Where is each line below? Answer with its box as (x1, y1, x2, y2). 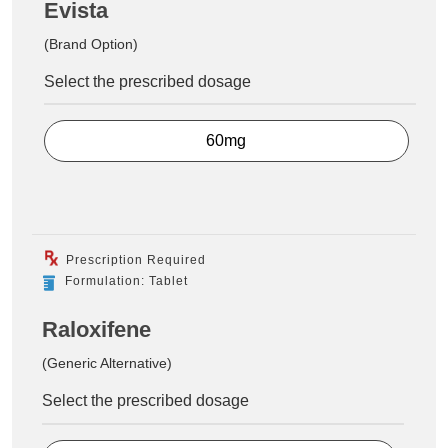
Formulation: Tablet (65, 274, 188, 289)
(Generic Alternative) (42, 355, 172, 372)
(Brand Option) (44, 35, 138, 52)
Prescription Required (62, 253, 206, 268)
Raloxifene (42, 317, 151, 343)
